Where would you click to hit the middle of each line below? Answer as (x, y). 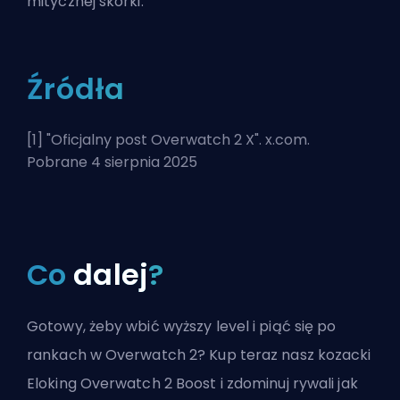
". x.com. (282, 139)
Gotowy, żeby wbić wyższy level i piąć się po (182, 326)
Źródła (76, 88)
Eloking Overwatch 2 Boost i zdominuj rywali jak (192, 383)
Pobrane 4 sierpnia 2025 (112, 162)
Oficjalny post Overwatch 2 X (153, 139)
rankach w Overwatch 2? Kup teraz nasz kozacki (199, 354)
